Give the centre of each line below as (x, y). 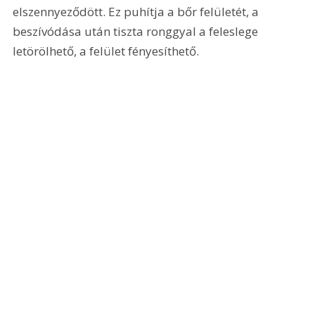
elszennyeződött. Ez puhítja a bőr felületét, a (137, 11)
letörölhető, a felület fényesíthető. (106, 51)
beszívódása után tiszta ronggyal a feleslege (137, 31)
